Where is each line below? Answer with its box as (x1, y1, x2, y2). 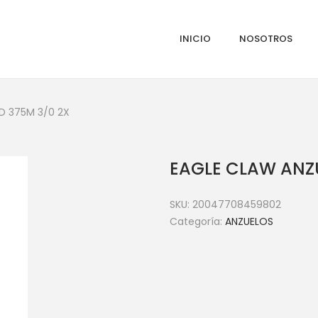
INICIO (180, 32, 211, 45)
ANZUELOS (225, 214, 273, 229)
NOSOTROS (239, 32, 292, 45)
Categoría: (170, 214, 225, 229)
